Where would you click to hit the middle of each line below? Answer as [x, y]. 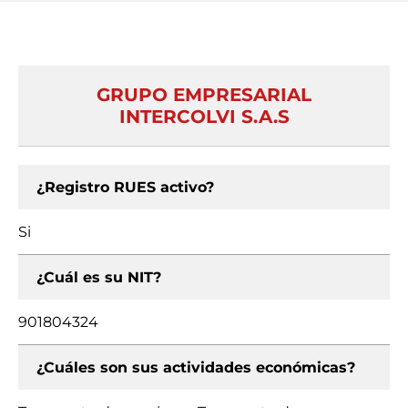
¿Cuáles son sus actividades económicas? [196, 367]
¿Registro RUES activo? [125, 187]
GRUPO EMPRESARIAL [204, 95]
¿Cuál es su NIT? [99, 277]
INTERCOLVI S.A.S [204, 117]
